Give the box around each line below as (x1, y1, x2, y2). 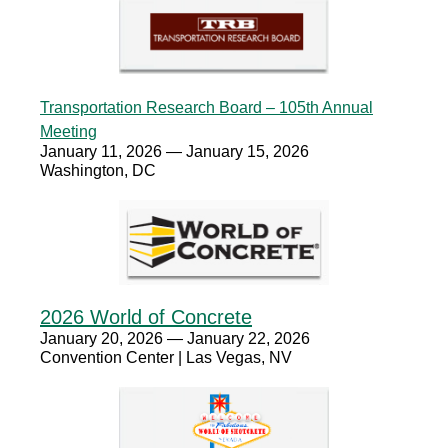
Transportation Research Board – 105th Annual (40, 99, 373, 116)
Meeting (40, 123, 97, 140)
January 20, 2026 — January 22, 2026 (40, 330, 310, 347)
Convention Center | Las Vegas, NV (40, 349, 292, 366)
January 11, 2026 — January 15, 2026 (40, 143, 309, 160)
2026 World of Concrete (40, 306, 252, 328)
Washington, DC (40, 162, 156, 179)
